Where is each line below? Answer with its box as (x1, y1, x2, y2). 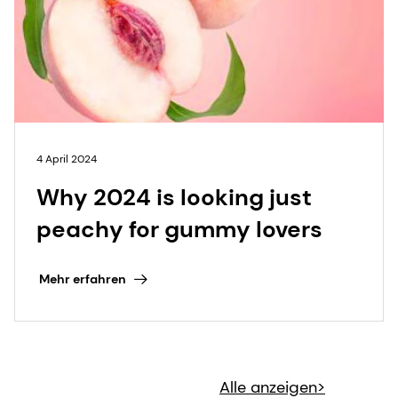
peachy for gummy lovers (36, 213, 322, 244)
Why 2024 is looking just (36, 181, 312, 212)
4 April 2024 (36, 151, 97, 166)
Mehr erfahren (38, 271, 126, 288)
